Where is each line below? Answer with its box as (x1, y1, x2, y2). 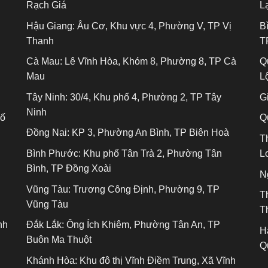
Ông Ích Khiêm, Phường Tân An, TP (64, 220, 220, 230)
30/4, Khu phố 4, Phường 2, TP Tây (68, 92, 221, 102)
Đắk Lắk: (26, 220, 64, 230)
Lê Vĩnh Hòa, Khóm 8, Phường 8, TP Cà (62, 56, 236, 67)
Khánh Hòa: (26, 255, 77, 266)
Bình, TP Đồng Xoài (26, 163, 111, 174)
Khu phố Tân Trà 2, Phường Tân (81, 148, 222, 159)
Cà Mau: (26, 56, 62, 67)
